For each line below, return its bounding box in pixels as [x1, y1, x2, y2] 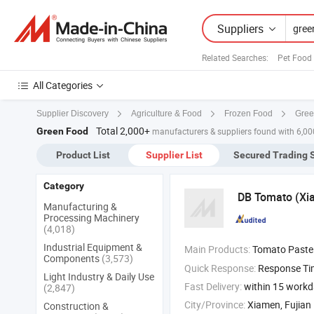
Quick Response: [184, 261, 256, 275]
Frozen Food [224, 109, 273, 119]
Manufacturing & [43, 200, 117, 214]
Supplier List [145, 149, 203, 161]
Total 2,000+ [96, 124, 150, 138]
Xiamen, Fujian [247, 298, 311, 312]
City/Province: [184, 298, 245, 312]
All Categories [33, 78, 93, 92]
